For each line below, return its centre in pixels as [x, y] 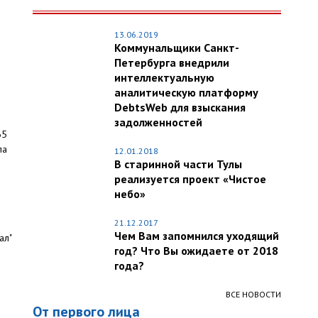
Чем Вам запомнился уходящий [197, 236]
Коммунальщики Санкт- [177, 48]
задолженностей [158, 122]
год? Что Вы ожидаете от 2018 [196, 251]
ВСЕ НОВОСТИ [253, 294]
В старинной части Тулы [178, 164]
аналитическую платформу [186, 92]
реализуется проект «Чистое [190, 179]
